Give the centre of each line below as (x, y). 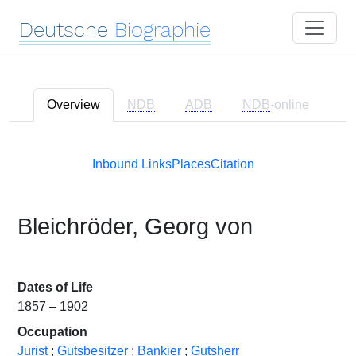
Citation (232, 164)
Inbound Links (132, 164)
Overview (74, 104)
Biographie (163, 29)
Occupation (52, 332)
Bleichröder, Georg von (135, 226)
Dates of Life (55, 287)
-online (290, 104)
